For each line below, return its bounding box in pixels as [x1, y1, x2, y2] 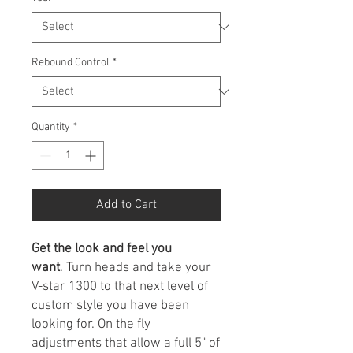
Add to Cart [95, 196, 157, 213]
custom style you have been [32, 297, 189, 314]
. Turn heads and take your [60, 259, 211, 276]
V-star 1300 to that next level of [32, 278, 208, 295]
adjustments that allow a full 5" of [32, 335, 220, 351]
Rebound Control [32, 55, 110, 69]
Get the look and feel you [32, 240, 172, 257]
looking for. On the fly [32, 316, 150, 333]
